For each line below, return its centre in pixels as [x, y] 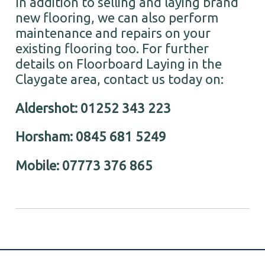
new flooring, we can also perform [117, 18]
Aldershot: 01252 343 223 [93, 108]
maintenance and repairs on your [113, 33]
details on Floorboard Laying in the [119, 64]
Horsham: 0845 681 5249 [91, 137]
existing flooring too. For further [112, 49]
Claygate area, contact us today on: [121, 79]
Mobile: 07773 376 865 [84, 165]
